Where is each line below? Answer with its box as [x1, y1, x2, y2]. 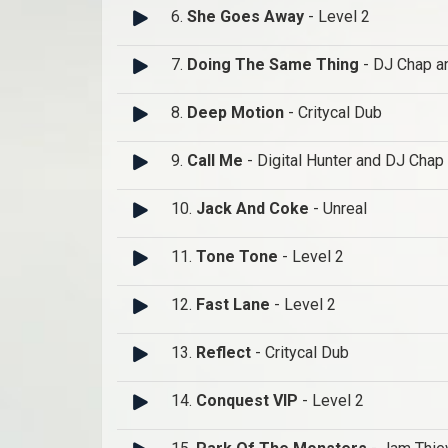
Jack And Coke [196, 199, 309, 219]
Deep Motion [187, 103, 284, 123]
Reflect [196, 343, 251, 363]
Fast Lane [196, 295, 270, 315]
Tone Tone [196, 247, 278, 267]
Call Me [187, 151, 243, 171]
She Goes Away [187, 7, 304, 27]
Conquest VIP [196, 391, 298, 411]
